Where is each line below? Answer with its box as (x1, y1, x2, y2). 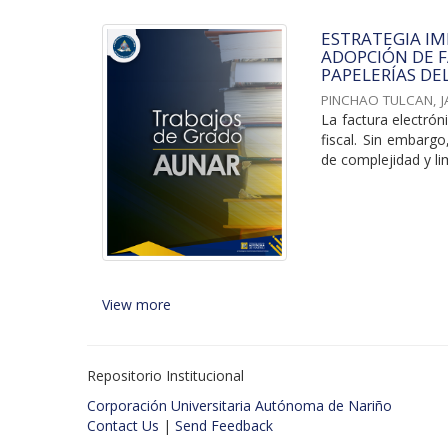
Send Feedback (175, 415, 273, 435)
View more (102, 294, 171, 314)
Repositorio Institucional (87, 365, 244, 385)
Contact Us (87, 415, 159, 435)
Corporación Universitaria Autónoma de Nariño (87, 395, 392, 415)
